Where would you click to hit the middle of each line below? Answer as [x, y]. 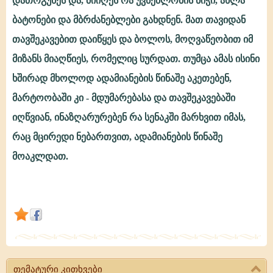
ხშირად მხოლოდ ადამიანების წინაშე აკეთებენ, [122, 78]
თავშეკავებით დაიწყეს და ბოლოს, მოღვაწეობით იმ [133, 39]
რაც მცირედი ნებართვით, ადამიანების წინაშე [117, 137]
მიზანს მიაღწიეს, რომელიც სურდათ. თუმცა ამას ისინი [136, 59]
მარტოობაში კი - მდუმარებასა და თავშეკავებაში [124, 98]
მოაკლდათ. [40, 156]
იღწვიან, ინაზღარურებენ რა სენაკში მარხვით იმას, [129, 117]
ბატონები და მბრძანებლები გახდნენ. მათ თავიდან [129, 20]
